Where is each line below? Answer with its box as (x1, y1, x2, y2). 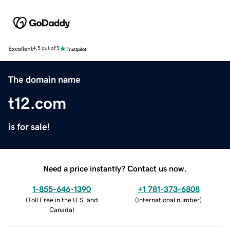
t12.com (8, 94, 66, 111)
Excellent (8, 45, 33, 52)
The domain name (8, 74, 81, 84)
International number (137, 196, 200, 203)
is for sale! (8, 122, 50, 131)
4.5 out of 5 (33, 46, 60, 51)
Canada (49, 206, 72, 213)
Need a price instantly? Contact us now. (43, 164, 187, 172)
